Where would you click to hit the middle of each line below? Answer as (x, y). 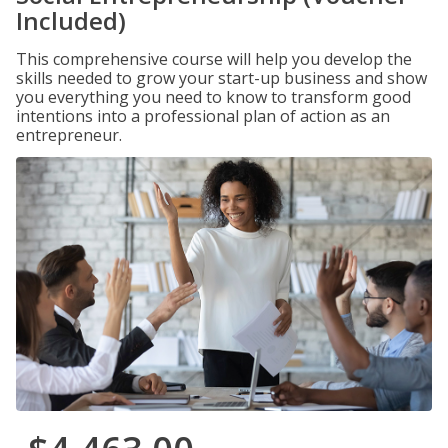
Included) (71, 20)
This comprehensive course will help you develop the (214, 59)
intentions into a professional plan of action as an (203, 116)
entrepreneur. (69, 135)
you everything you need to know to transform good (213, 97)
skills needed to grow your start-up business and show (221, 78)
